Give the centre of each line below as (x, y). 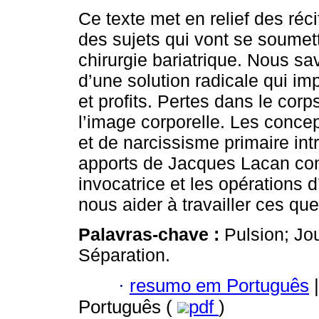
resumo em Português (219, 285)
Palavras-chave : (151, 235)
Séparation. (124, 255)
